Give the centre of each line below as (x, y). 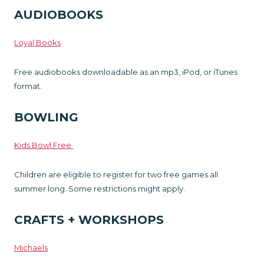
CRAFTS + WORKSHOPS (91, 220)
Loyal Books (37, 42)
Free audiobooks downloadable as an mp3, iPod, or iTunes (126, 72)
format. (28, 86)
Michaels (31, 247)
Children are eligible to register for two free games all (116, 174)
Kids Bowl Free (44, 145)
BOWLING (46, 117)
